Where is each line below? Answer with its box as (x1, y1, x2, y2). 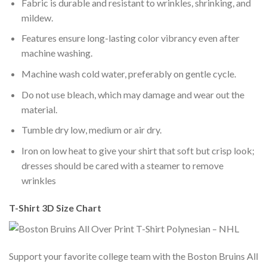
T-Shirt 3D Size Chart (9, 201, 101, 213)
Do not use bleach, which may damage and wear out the (21, 88, 244, 100)
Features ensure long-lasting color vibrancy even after (21, 32, 240, 44)
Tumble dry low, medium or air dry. (21, 124, 162, 136)
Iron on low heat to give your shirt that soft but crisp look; (21, 144, 254, 156)
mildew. (21, 11, 53, 23)
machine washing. (21, 47, 92, 59)
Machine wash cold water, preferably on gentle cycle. (21, 68, 236, 79)
